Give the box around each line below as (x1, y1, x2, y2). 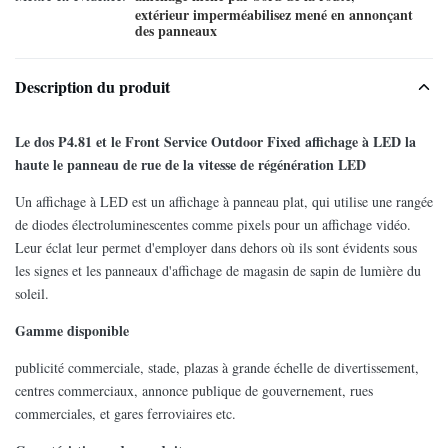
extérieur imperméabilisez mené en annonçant (135, 4, 413, 25)
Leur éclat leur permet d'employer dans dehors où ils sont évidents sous (15, 238, 417, 257)
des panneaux (135, 20, 217, 41)
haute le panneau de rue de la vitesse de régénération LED (15, 154, 366, 175)
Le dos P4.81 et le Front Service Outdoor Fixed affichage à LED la (15, 131, 416, 152)
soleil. (15, 284, 49, 303)
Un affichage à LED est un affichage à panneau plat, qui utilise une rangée (15, 192, 433, 211)
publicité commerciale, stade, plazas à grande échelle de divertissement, (15, 358, 419, 377)
